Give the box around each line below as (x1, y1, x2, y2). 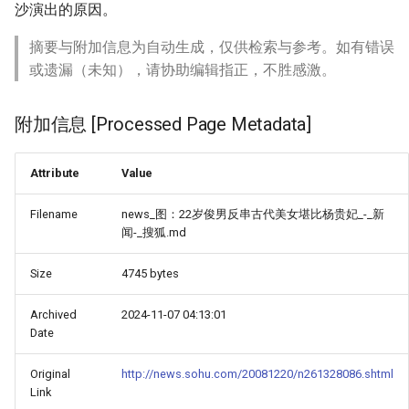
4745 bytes (121, 267, 179, 280)
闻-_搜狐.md (121, 225, 186, 239)
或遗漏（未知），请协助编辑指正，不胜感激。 (29, 61, 336, 79)
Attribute (30, 166, 79, 180)
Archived (30, 308, 77, 321)
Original (30, 367, 70, 381)
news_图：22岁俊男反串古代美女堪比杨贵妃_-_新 (121, 207, 384, 221)
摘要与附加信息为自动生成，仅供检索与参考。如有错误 (29, 38, 394, 56)
